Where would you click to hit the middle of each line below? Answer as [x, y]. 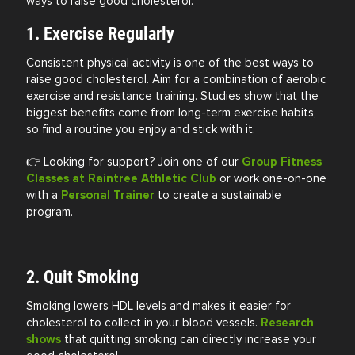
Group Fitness [282, 162]
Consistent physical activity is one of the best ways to [170, 63]
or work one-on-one [272, 179]
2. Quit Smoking [83, 277]
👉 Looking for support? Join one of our [134, 162]
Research [288, 323]
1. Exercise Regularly [101, 34]
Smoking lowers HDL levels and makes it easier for [159, 306]
